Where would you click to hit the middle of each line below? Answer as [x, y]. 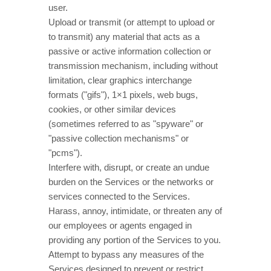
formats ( [66, 95]
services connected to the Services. [119, 196]
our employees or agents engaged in [120, 225]
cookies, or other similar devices [112, 109]
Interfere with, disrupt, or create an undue [129, 167]
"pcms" [63, 153]
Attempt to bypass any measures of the [126, 254]
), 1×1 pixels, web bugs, [151, 95]
